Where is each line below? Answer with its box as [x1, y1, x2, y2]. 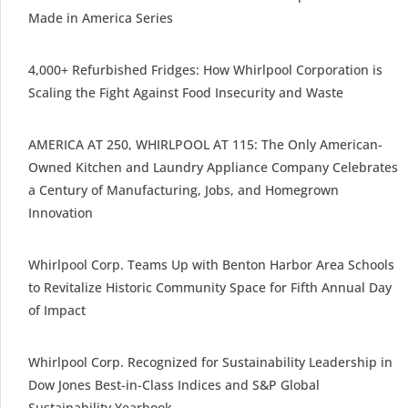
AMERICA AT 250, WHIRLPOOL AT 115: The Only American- [28, 135, 382, 153]
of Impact [28, 301, 86, 319]
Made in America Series [28, 8, 173, 26]
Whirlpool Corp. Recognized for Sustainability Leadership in [28, 352, 393, 371]
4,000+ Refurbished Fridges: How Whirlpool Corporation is [28, 60, 382, 78]
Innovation [28, 203, 93, 221]
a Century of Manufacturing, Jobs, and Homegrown [28, 180, 339, 199]
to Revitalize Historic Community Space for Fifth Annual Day [28, 278, 392, 296]
